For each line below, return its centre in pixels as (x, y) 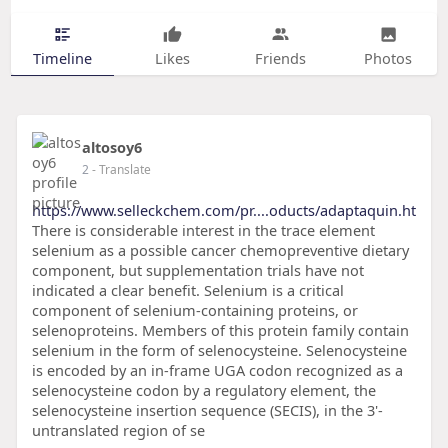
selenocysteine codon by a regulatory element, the (203, 390)
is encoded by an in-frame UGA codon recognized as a (217, 370)
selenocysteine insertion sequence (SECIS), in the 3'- (207, 410)
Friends (280, 57)
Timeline (62, 57)
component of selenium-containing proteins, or (194, 310)
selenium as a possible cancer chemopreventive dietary (220, 250)
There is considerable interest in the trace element (203, 230)
